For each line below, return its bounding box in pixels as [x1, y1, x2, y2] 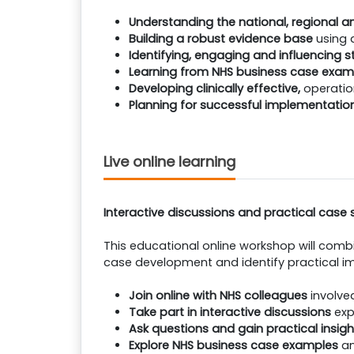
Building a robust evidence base [129, 31, 316, 47]
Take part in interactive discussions [129, 304, 334, 320]
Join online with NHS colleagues [129, 288, 307, 303]
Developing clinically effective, [129, 81, 303, 96]
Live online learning [104, 152, 235, 171]
